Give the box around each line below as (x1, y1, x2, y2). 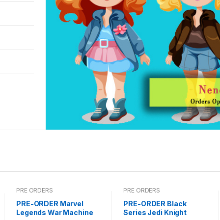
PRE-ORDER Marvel (16, 199, 83, 208)
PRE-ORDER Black (123, 199, 187, 208)
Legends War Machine (16, 208, 93, 217)
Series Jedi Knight (123, 208, 187, 217)
